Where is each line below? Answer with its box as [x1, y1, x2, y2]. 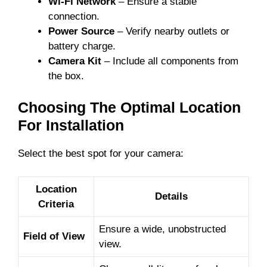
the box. [48, 70, 84, 82]
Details [155, 190, 188, 202]
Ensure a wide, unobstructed [99, 223, 226, 235]
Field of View [23, 230, 85, 242]
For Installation [18, 117, 124, 134]
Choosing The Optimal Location [18, 99, 241, 116]
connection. [48, 10, 100, 22]
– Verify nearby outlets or [114, 25, 229, 37]
